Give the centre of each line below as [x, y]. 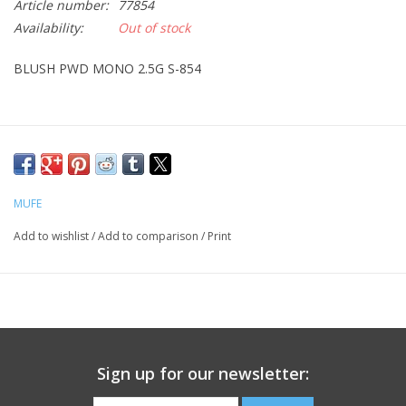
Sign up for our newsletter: [203, 373]
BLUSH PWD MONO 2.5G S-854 [107, 68]
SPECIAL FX [48, 88]
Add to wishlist [53, 236]
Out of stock [154, 27]
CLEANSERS [49, 38]
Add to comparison [150, 236]
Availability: [48, 27]
